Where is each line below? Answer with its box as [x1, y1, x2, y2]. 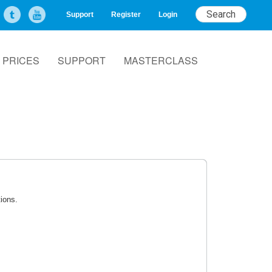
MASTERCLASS [124, 53, 198, 67]
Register [111, 10, 141, 19]
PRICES [2, 53, 39, 67]
